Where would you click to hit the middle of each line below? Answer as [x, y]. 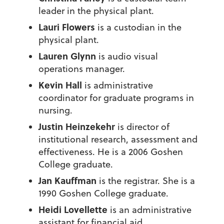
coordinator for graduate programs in [116, 98]
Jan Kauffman [67, 181]
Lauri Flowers [68, 27]
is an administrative [149, 210]
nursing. [55, 110]
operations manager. [81, 69]
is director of [142, 127]
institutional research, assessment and [118, 139]
